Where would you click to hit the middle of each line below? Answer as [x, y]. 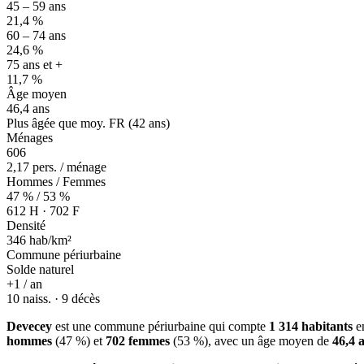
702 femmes [138, 341]
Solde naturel [40, 270]
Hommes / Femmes [56, 182]
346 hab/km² [39, 240]
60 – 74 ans [36, 36]
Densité [26, 226]
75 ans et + [35, 65]
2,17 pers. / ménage [56, 167]
